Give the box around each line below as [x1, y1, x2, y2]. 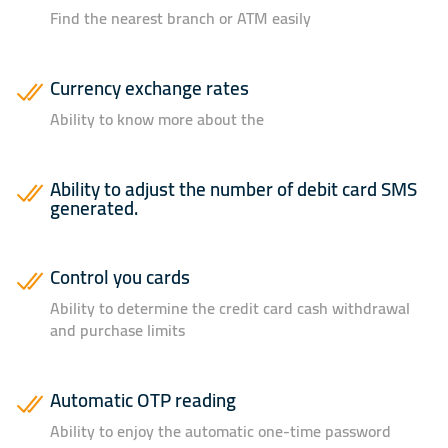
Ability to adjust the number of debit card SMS [50, 170, 417, 207]
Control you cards [50, 258, 190, 295]
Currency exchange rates [50, 69, 249, 106]
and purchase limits [50, 314, 185, 345]
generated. [50, 189, 138, 226]
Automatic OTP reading [50, 381, 236, 418]
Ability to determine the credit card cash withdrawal [50, 292, 410, 323]
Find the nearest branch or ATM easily [50, 2, 311, 33]
